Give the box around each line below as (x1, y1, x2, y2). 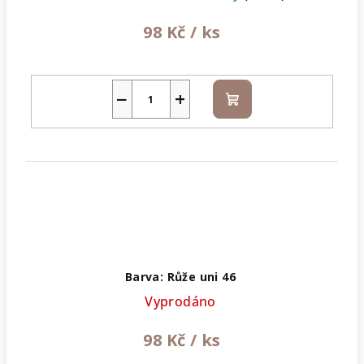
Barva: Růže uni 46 (124, 268, 236, 284)
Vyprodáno (145, 292, 216, 310)
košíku (231, 108, 272, 127)
